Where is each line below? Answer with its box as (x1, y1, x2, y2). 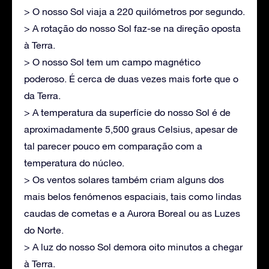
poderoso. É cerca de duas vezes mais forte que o (24, 73, 238, 84)
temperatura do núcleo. (24, 157, 124, 168)
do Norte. (24, 224, 64, 235)
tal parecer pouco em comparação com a (24, 140, 202, 151)
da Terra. (24, 89, 61, 101)
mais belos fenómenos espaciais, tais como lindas (24, 190, 241, 202)
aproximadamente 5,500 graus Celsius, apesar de (24, 123, 238, 134)
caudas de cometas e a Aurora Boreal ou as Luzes (24, 207, 240, 219)
